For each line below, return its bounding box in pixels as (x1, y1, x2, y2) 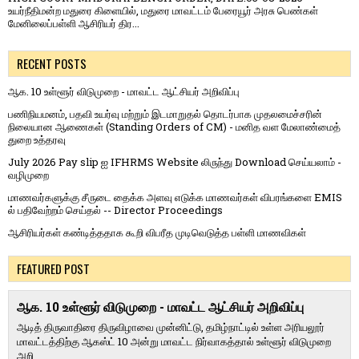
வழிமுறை (8, 167, 49, 182)
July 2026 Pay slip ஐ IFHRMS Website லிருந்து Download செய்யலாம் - (8, 154, 341, 169)
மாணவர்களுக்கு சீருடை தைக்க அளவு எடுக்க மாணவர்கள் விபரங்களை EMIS (8, 189, 342, 204)
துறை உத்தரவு (8, 131, 66, 147)
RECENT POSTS (17, 54, 87, 72)
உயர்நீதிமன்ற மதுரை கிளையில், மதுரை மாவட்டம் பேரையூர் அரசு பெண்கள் (8, 2, 318, 18)
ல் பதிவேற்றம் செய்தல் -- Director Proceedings (8, 202, 223, 217)
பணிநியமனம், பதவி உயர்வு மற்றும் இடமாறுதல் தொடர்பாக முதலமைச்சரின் (8, 106, 322, 121)
